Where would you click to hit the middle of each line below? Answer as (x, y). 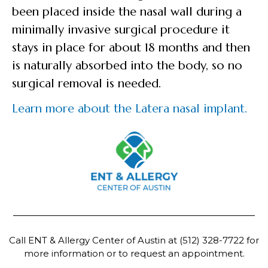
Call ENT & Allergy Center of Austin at (94, 240)
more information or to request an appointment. (134, 253)
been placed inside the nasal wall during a (127, 12)
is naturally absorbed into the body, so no (127, 66)
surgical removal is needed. (86, 84)
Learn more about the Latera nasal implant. (130, 108)
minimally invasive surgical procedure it (121, 30)
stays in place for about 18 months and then (131, 48)
